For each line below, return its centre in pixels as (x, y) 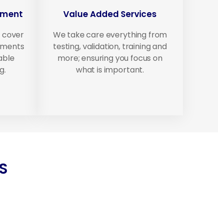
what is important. (110, 70)
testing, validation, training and (110, 47)
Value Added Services (110, 14)
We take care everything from (110, 35)
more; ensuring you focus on (110, 58)
